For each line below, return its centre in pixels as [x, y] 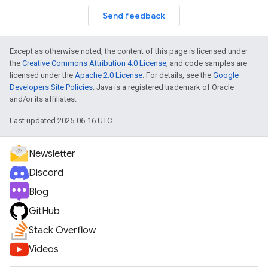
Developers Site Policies [51, 87]
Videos [44, 249]
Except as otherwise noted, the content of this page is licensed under [129, 51]
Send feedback [134, 16]
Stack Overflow [62, 230]
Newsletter [52, 154]
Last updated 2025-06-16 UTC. [62, 121]
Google [226, 75]
